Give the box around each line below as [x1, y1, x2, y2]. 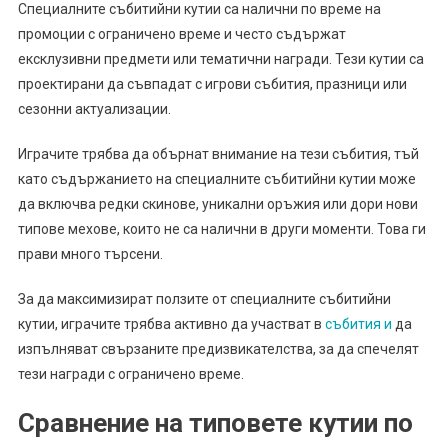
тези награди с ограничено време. [17, 366, 244, 383]
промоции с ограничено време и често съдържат [17, 26, 346, 43]
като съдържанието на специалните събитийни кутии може [17, 171, 416, 188]
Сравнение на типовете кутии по [17, 408, 413, 439]
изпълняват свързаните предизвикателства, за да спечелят [17, 341, 419, 358]
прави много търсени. [17, 246, 163, 263]
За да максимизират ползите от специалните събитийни [17, 291, 391, 308]
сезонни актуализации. [17, 101, 171, 118]
